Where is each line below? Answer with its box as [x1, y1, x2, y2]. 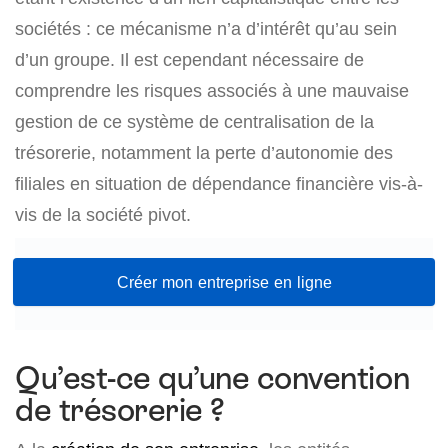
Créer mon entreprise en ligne [116, 272, 332, 292]
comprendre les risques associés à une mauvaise [15, 80, 409, 101]
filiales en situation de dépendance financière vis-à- [15, 173, 423, 194]
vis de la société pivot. [15, 204, 191, 225]
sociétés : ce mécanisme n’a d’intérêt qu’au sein [15, 18, 397, 39]
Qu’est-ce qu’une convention [15, 360, 410, 397]
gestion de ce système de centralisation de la [15, 111, 374, 132]
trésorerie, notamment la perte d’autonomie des [15, 142, 393, 163]
